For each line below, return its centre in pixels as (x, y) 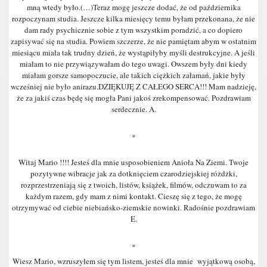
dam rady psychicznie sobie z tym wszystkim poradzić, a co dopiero (133, 30)
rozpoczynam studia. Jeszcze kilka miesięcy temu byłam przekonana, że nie (133, 18)
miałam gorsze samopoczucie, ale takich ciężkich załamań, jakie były (133, 75)
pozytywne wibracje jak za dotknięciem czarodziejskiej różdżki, (133, 173)
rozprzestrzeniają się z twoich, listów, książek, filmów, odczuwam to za (133, 185)
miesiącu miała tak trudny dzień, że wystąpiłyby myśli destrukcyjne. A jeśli (133, 52)
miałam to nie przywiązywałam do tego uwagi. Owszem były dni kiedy (133, 64)
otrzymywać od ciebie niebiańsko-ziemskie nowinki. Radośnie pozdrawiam (133, 207)
